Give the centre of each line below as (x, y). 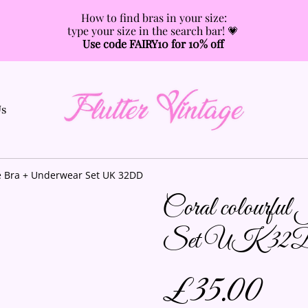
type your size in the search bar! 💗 (154, 31)
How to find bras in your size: (154, 18)
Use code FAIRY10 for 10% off (154, 44)
